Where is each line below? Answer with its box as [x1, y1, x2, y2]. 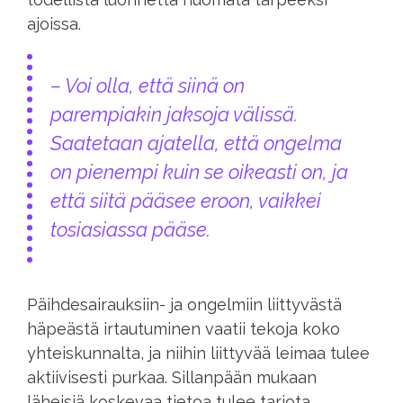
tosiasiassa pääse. [50, 219, 215, 242]
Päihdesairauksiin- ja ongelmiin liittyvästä [27, 294, 342, 314]
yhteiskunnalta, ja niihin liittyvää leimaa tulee [27, 343, 370, 363]
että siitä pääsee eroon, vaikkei [50, 190, 321, 213]
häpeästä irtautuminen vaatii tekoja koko [27, 318, 340, 338]
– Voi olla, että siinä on [50, 75, 245, 98]
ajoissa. [27, 14, 85, 34]
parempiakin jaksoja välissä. [50, 103, 298, 127]
